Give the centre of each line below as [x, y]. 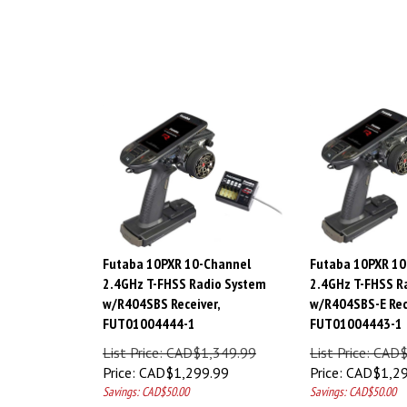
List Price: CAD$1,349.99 [179, 344]
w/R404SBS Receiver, [161, 295]
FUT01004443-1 [356, 315]
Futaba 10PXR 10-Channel [177, 255]
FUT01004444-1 [149, 315]
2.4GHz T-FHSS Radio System [184, 275]
